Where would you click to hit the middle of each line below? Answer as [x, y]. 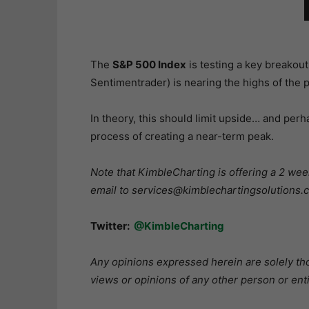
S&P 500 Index [149, 65]
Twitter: [112, 226]
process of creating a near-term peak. [182, 137]
